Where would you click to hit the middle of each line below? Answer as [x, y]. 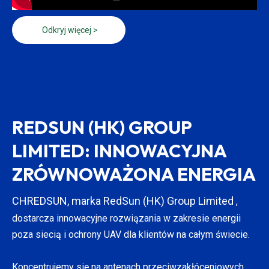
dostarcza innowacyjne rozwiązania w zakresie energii [126, 218]
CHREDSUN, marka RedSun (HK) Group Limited [124, 201]
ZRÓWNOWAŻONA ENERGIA [134, 174]
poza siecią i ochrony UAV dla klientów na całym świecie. [132, 234]
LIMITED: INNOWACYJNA [119, 150]
